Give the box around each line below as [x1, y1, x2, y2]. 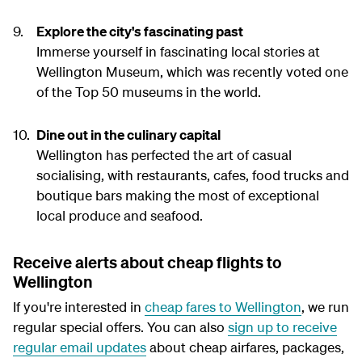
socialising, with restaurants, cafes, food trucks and [36, 166, 349, 184]
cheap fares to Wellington [145, 298, 301, 316]
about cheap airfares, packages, [146, 339, 344, 356]
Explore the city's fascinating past [36, 23, 243, 40]
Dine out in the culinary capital [36, 126, 221, 144]
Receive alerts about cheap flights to [13, 252, 282, 273]
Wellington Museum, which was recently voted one [36, 63, 348, 81]
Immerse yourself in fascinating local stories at [36, 43, 320, 61]
